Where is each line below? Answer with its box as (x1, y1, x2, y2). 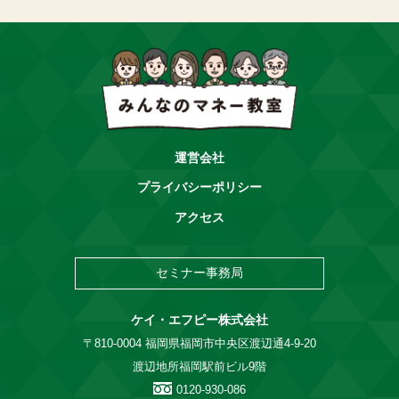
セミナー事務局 (156, 266, 243, 281)
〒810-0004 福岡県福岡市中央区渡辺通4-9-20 (83, 337, 316, 351)
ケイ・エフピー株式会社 (131, 313, 268, 328)
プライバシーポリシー (137, 181, 262, 195)
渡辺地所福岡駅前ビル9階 (133, 360, 266, 374)
